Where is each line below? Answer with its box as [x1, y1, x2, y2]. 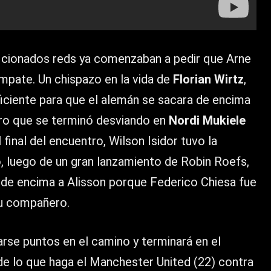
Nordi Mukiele [169, 113, 246, 128]
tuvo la [178, 134, 217, 149]
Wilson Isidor [109, 134, 178, 149]
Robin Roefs [181, 154, 247, 169]
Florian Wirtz [173, 72, 244, 87]
